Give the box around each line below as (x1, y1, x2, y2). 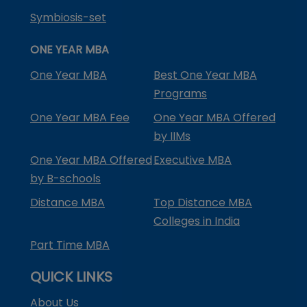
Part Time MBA (30, 236, 110, 253)
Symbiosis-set (30, 9, 106, 25)
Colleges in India (153, 212, 240, 229)
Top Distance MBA (153, 194, 252, 210)
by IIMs (153, 127, 191, 144)
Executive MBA (153, 151, 232, 168)
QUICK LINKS (30, 267, 112, 286)
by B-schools (30, 170, 101, 186)
